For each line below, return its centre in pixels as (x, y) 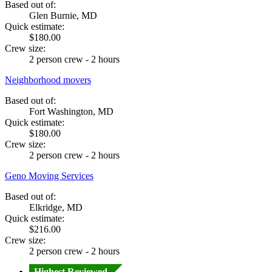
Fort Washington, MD (71, 111)
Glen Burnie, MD (63, 15)
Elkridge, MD (56, 207)
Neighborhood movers (48, 80)
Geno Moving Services (49, 175)
